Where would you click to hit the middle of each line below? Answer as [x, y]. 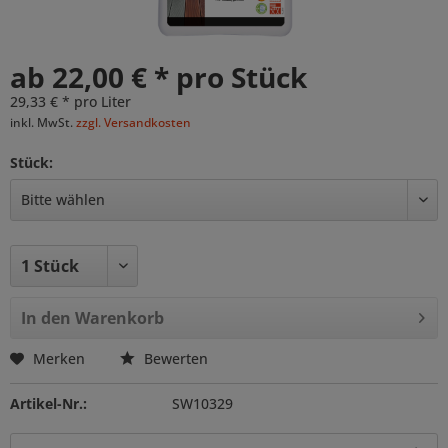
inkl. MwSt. [43, 122]
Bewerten [174, 358]
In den [46, 318]
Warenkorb [119, 318]
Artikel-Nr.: [48, 403]
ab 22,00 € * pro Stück [158, 77]
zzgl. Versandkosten [133, 122]
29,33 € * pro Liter [70, 101]
